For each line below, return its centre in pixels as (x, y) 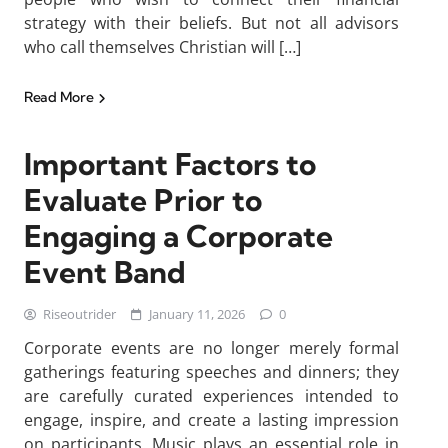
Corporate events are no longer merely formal (211, 348)
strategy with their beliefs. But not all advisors (211, 23)
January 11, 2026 (197, 314)
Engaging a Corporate (178, 236)
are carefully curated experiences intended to (211, 396)
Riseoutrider (79, 314)
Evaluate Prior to (143, 200)
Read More (60, 97)
